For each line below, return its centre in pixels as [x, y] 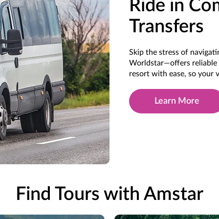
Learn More [177, 101]
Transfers [166, 27]
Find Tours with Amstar [109, 194]
